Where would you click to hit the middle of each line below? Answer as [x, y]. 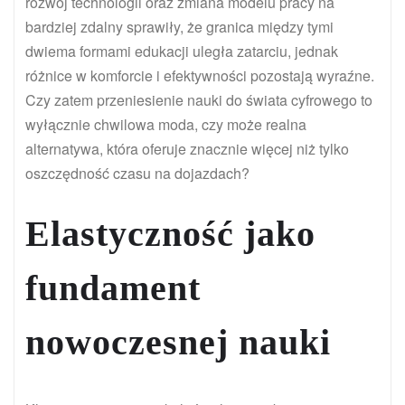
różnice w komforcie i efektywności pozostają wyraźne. [200, 76]
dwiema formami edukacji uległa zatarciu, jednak [182, 52]
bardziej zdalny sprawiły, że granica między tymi [179, 27]
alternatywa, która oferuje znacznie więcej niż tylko [187, 149]
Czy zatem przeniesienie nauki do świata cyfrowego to [199, 100]
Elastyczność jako [170, 234]
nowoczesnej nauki [178, 343]
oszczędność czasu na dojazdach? [137, 174]
